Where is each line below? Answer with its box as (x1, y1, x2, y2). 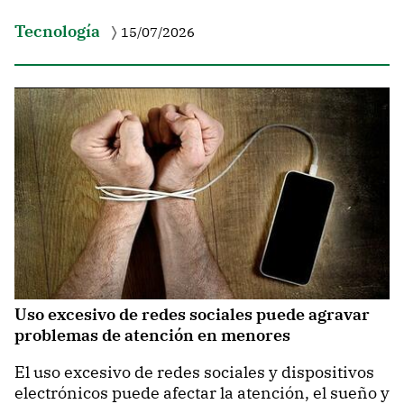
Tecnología (14, 21, 100, 42)
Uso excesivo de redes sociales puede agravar (14, 304, 370, 326)
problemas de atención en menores (14, 325, 290, 346)
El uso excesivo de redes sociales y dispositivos (14, 361, 374, 382)
